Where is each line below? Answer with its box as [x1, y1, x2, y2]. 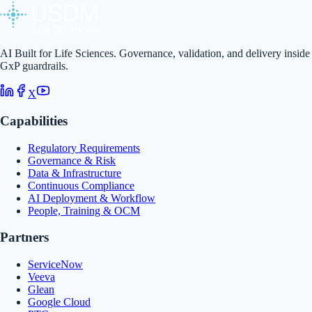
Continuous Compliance [28, 179, 134, 192]
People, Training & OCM [28, 204, 140, 217]
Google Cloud [28, 296, 91, 309]
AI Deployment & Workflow [28, 192, 155, 204]
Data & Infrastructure [28, 166, 121, 179]
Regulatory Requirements [28, 141, 140, 154]
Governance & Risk [28, 154, 116, 166]
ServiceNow [28, 258, 83, 271]
